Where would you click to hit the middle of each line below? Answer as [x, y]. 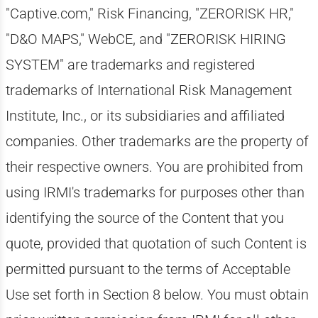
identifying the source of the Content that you [144, 218]
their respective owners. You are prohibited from [154, 167]
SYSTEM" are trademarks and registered [130, 65]
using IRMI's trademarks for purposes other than [155, 192]
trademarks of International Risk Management [148, 90]
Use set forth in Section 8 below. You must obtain [157, 295]
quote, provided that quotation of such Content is [156, 243]
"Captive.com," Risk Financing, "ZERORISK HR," [149, 13]
